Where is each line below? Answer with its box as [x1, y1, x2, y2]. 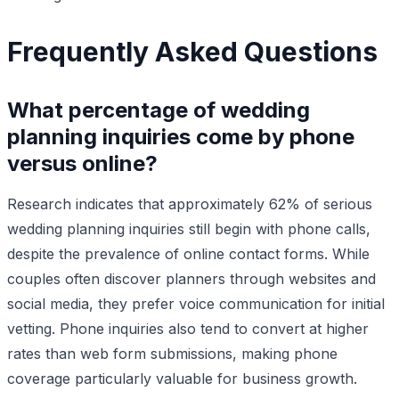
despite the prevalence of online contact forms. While [7, 244, 370, 263]
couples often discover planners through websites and [7, 269, 376, 288]
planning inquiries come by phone [7, 123, 354, 150]
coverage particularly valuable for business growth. [7, 369, 357, 387]
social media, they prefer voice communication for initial [7, 294, 385, 313]
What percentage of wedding [7, 96, 310, 123]
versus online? [7, 150, 158, 176]
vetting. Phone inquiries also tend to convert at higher [7, 319, 369, 338]
